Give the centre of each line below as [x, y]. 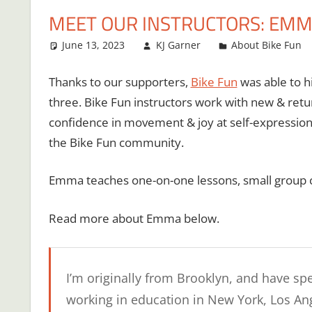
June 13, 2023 [94, 45]
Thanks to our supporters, [119, 81]
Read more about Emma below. [134, 218]
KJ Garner [178, 45]
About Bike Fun [267, 45]
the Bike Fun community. [116, 142]
